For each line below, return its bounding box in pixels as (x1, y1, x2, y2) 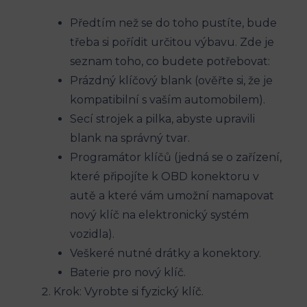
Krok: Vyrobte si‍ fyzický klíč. (53, 285, 204, 299)
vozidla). (70, 228, 114, 241)
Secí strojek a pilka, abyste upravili (70, 112, 255, 126)
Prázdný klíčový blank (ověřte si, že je (70, 74, 273, 88)
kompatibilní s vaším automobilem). (70, 93, 265, 107)
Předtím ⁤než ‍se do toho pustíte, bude (70, 16, 277, 30)
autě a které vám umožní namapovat (70, 189, 274, 203)
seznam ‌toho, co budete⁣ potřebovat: (70, 55, 270, 69)
